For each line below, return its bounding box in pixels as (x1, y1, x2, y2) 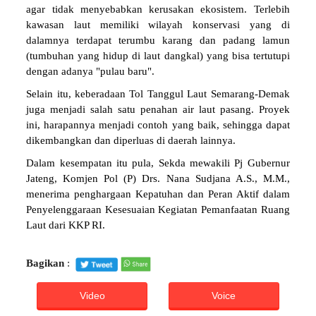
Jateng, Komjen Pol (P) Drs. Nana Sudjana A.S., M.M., (26, 173, 290, 185)
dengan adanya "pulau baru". (26, 66, 155, 78)
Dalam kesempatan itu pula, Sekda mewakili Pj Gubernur (26, 157, 290, 169)
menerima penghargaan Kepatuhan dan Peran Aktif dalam (26, 188, 290, 200)
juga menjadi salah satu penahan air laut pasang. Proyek (26, 104, 290, 116)
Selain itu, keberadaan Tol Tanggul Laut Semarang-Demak (26, 88, 290, 100)
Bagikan (26, 257, 65, 269)
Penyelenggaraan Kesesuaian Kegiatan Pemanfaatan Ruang (26, 204, 290, 216)
